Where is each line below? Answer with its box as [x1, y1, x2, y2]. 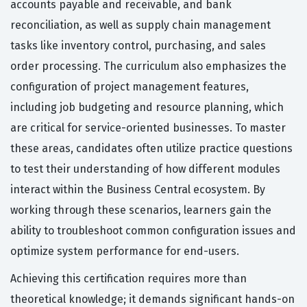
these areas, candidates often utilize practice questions [10, 142, 293, 156]
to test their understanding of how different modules [10, 162, 280, 176]
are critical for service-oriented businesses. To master [10, 121, 286, 135]
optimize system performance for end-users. [10, 245, 239, 258]
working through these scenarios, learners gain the [10, 204, 271, 217]
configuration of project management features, [10, 80, 249, 94]
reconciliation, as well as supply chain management [10, 19, 271, 32]
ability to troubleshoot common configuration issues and [10, 224, 296, 238]
